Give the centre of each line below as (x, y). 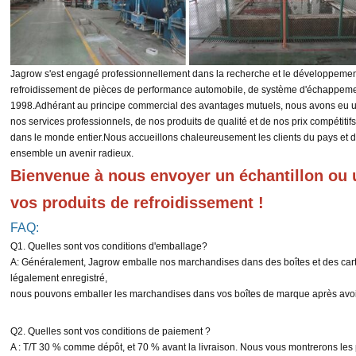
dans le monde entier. (57, 138)
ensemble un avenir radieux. (72, 154)
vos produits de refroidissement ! (137, 203)
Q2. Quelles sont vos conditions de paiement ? (111, 332)
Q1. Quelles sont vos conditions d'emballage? (109, 247)
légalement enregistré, (59, 279)
